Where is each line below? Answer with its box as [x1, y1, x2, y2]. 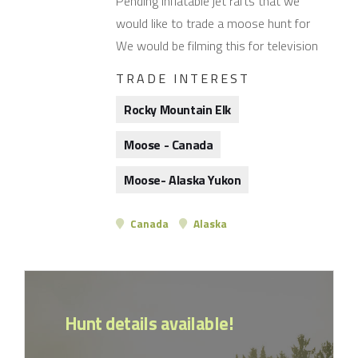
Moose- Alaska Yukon [124, 170, 241, 189]
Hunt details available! [65, 310, 234, 337]
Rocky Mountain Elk [124, 100, 231, 119]
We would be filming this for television [116, 36, 318, 55]
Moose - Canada [124, 135, 213, 154]
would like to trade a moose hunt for [116, 14, 310, 33]
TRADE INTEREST [116, 69, 250, 88]
